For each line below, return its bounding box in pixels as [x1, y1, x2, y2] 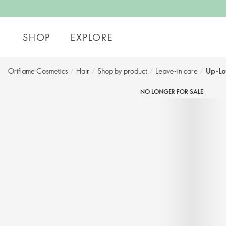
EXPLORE [71, 31, 113, 43]
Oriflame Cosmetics [8, 66, 68, 76]
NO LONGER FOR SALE [140, 87, 203, 95]
